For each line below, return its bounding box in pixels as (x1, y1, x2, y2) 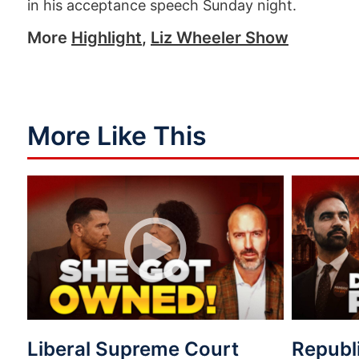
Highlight (71, 27, 142, 47)
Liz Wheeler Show (151, 27, 288, 47)
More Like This (27, 119, 207, 151)
